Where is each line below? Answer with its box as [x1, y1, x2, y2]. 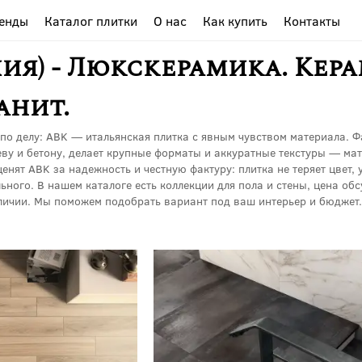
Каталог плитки [44, 11, 137, 29]
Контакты [284, 11, 340, 29]
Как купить [203, 11, 267, 29]
